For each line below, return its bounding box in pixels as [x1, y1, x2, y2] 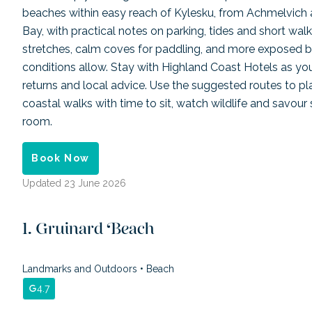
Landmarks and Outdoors [22, 263, 140, 274]
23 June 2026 [64, 178, 126, 189]
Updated [22, 178, 64, 189]
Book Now [31, 152, 90, 164]
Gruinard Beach [36, 221, 154, 244]
